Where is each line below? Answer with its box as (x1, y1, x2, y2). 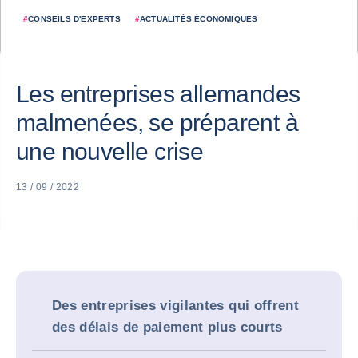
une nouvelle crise (16, 138, 204, 165)
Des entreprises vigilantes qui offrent (52, 298, 299, 313)
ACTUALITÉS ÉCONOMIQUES (140, 14, 258, 23)
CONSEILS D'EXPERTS (28, 14, 121, 23)
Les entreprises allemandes (16, 81, 300, 107)
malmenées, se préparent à (16, 109, 298, 136)
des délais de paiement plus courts (52, 320, 283, 335)
